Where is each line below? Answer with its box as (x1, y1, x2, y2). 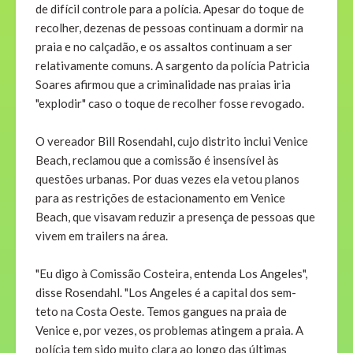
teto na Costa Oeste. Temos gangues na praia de (35, 304, 287, 319)
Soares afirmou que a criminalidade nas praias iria (35, 77, 291, 92)
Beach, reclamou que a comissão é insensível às (35, 153, 279, 168)
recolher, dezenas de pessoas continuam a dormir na (35, 20, 303, 35)
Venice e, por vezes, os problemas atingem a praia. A (35, 323, 303, 338)
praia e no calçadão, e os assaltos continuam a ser (35, 39, 292, 54)
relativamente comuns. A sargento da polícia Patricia (35, 58, 310, 73)
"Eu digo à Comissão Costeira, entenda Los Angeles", (35, 266, 307, 281)
